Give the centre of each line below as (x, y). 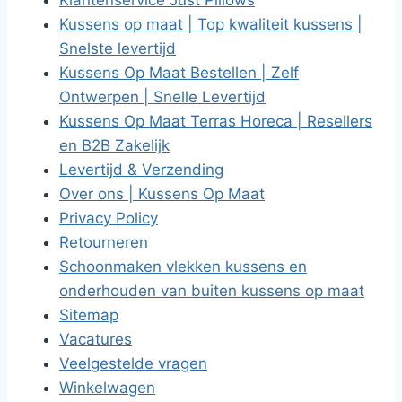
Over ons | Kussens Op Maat (162, 194)
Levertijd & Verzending (141, 170)
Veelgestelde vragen (133, 363)
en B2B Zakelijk (114, 145)
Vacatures (96, 339)
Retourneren (104, 242)
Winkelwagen (107, 388)
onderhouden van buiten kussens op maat (212, 291)
